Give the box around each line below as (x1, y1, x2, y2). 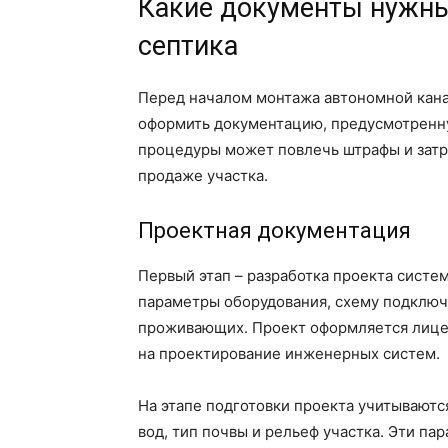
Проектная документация (138, 218, 411, 244)
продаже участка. (138, 166, 268, 186)
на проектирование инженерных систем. (138, 344, 440, 364)
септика (138, 30, 238, 63)
